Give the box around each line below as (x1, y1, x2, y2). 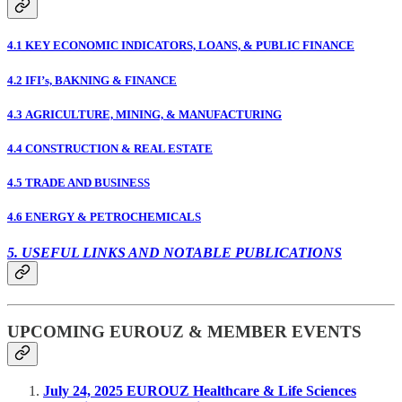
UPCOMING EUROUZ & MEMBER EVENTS (7, 322, 362, 342)
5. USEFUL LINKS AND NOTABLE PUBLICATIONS (7, 244, 342, 260)
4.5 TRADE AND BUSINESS (7, 176, 150, 190)
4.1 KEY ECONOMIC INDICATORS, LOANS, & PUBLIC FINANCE (7, 39, 354, 53)
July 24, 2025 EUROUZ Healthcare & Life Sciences (43, 383, 356, 399)
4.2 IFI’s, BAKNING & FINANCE (7, 73, 177, 87)
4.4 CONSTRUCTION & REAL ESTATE (7, 141, 213, 155)
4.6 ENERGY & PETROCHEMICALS (7, 210, 201, 224)
